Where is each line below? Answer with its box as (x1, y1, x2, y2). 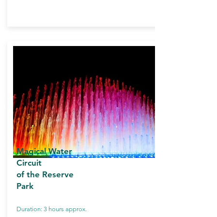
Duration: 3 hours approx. (16, 205, 87, 213)
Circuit (16, 158, 42, 168)
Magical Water (16, 146, 72, 156)
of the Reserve (16, 170, 74, 179)
